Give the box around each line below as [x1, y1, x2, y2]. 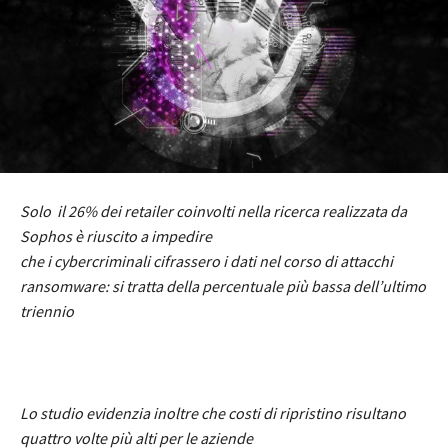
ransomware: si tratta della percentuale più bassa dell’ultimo [20, 276, 426, 297]
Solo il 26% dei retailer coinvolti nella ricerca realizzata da [20, 201, 407, 222]
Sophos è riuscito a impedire [20, 226, 212, 247]
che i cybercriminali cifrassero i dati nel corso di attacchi [20, 251, 393, 272]
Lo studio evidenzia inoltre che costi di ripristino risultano [20, 403, 406, 424]
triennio [20, 301, 74, 322]
